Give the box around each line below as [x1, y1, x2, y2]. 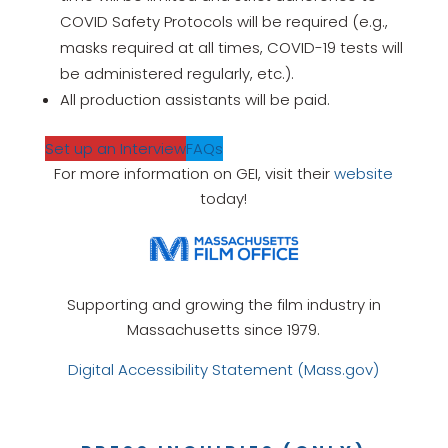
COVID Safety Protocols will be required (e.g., [59, 11, 388, 32]
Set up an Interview [44, 138, 186, 159]
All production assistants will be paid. [59, 89, 330, 110]
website [334, 163, 394, 184]
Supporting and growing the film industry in [66, 293, 381, 315]
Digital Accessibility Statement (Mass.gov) [68, 358, 380, 380]
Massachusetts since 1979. [127, 318, 321, 340]
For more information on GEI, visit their [54, 163, 335, 184]
